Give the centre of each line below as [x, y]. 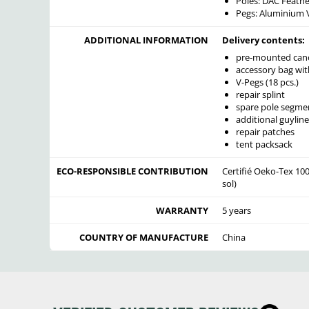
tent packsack [264, 144]
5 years [237, 211]
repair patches [265, 131]
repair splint [260, 94]
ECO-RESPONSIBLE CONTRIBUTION [132, 171]
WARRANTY [182, 211]
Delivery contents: [263, 40]
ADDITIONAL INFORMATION [146, 40]
